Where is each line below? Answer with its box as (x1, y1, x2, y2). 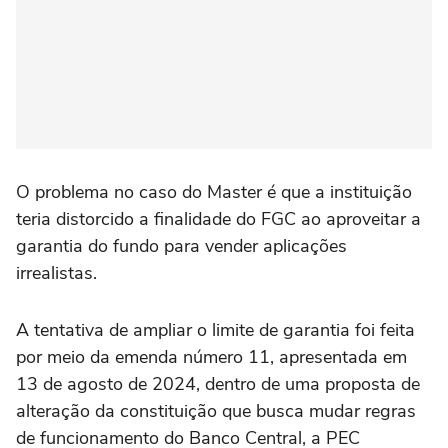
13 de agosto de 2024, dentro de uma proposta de (16, 372, 420, 397)
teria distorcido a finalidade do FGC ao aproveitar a (16, 207, 421, 232)
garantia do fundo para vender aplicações (16, 234, 347, 259)
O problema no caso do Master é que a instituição (16, 180, 412, 205)
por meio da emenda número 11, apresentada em (16, 345, 407, 370)
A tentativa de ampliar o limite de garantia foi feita (16, 318, 415, 343)
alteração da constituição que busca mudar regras (16, 399, 416, 424)
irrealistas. (16, 261, 97, 286)
